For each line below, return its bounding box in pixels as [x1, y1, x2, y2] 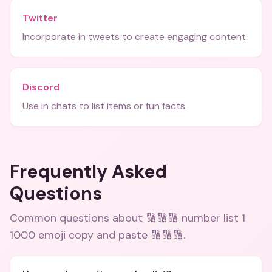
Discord [22, 81, 60, 93]
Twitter [22, 12, 58, 24]
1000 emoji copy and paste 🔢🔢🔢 [10, 228, 183, 242]
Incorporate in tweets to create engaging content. [22, 30, 248, 43]
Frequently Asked [10, 160, 167, 183]
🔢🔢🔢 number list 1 [146, 211, 245, 225]
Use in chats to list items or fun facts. [22, 100, 187, 112]
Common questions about [10, 211, 146, 225]
